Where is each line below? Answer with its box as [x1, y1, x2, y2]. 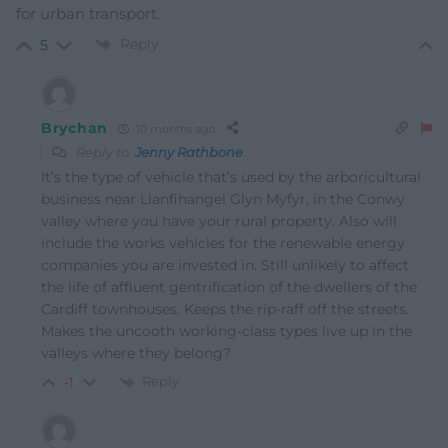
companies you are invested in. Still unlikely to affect [41, 256, 409, 275]
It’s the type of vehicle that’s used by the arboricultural [41, 168, 421, 187]
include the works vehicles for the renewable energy [41, 234, 405, 253]
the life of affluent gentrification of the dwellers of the [41, 278, 417, 297]
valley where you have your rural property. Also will [41, 212, 397, 231]
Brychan [41, 119, 108, 138]
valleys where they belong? [41, 344, 231, 363]
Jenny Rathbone [135, 144, 243, 161]
